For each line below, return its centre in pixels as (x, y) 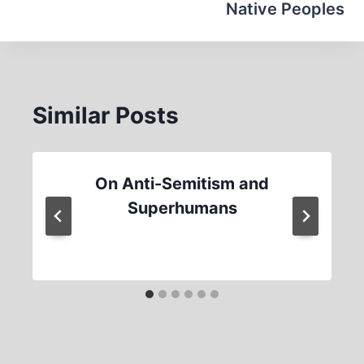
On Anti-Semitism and (182, 184)
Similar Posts (106, 116)
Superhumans (182, 208)
